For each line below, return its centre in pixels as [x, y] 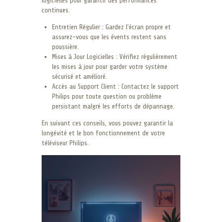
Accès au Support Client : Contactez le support [115, 86]
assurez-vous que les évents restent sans [109, 37]
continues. [56, 10]
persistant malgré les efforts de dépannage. [113, 106]
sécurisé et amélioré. [80, 76]
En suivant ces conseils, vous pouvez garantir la [107, 123]
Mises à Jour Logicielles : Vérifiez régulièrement [115, 56]
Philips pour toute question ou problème [107, 96]
